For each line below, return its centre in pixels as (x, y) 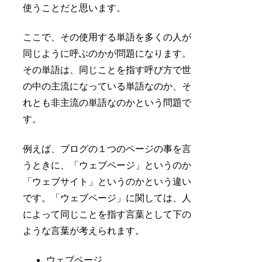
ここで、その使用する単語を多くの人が (107, 37)
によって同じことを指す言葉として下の (107, 214)
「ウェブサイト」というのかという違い (107, 181)
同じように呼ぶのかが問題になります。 (107, 54)
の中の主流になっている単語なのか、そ (107, 87)
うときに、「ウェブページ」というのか (107, 165)
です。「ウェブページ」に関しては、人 (107, 198)
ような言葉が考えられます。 (84, 230)
